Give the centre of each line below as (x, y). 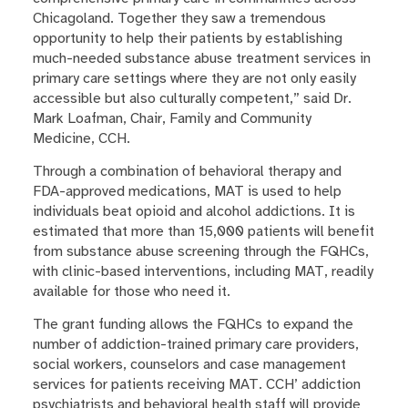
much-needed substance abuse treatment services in (201, 58)
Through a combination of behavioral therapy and (187, 171)
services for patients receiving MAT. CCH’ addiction (196, 385)
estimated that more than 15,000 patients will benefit (203, 231)
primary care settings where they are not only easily (194, 78)
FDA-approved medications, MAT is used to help (187, 191)
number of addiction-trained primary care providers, (195, 345)
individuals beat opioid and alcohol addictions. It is (194, 211)
